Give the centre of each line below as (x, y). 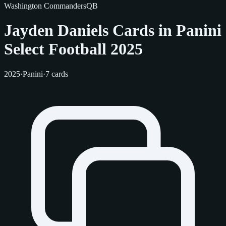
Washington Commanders (45, 6)
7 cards (57, 74)
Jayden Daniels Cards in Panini (113, 31)
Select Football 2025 (73, 49)
